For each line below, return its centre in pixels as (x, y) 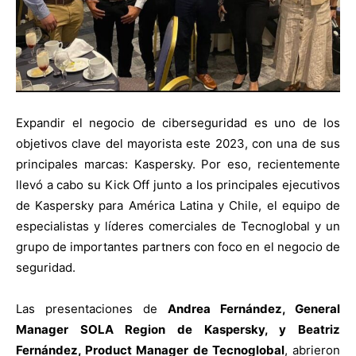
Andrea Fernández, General (254, 308)
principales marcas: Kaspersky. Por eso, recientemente (178, 164)
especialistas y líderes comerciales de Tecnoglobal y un (178, 226)
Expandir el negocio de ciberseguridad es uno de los (178, 122)
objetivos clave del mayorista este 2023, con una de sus (178, 143)
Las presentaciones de (92, 308)
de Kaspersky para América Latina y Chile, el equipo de (178, 205)
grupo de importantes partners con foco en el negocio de (178, 246)
